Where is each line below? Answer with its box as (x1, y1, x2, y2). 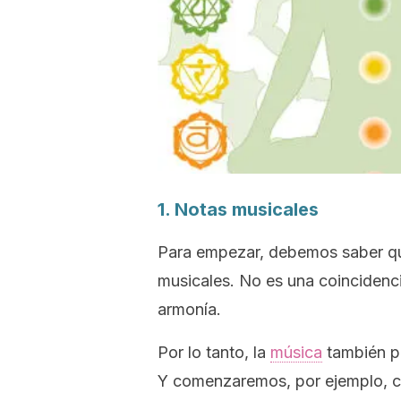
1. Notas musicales (158, 199, 319, 220)
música (270, 343, 322, 362)
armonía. (158, 300, 221, 319)
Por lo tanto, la (158, 343, 270, 362)
